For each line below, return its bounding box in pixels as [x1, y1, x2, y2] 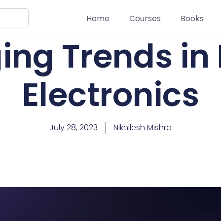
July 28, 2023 [49, 122, 98, 133]
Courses [129, 12, 161, 24]
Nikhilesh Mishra [113, 122, 172, 133]
